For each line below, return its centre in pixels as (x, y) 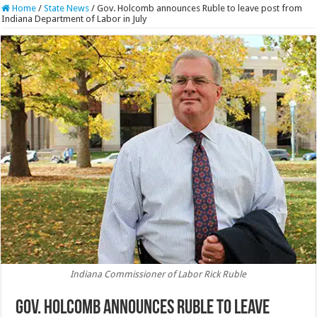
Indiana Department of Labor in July (74, 18)
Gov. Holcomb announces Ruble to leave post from (200, 8)
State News (67, 8)
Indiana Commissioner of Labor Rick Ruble (158, 274)
